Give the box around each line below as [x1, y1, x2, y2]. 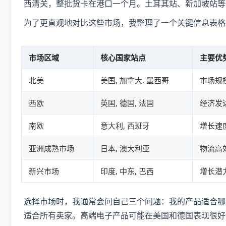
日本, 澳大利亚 [100, 143, 150, 154]
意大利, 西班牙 [100, 121, 150, 131]
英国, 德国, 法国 [100, 98, 154, 108]
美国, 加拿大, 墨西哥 [100, 75, 169, 86]
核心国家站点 [100, 52, 146, 63]
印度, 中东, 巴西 [100, 166, 154, 177]
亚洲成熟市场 [29, 143, 74, 154]
